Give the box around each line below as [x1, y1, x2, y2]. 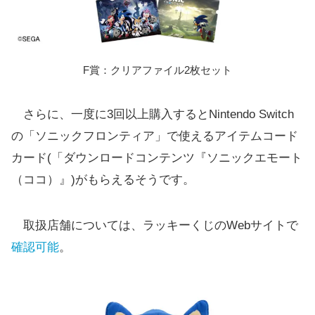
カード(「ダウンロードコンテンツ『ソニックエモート [11, 150, 302, 165]
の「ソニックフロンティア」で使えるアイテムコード [11, 129, 298, 143]
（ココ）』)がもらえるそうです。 [11, 172, 195, 186]
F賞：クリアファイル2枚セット [83, 63, 232, 76]
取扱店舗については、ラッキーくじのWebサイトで [11, 218, 298, 232]
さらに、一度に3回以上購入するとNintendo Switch [11, 107, 294, 121]
